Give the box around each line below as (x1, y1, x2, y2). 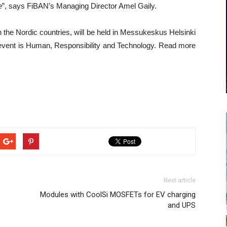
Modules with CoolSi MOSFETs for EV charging (40, 190, 196, 199)
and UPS (168, 201, 196, 210)
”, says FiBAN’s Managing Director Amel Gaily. (2, 2, 157, 10)
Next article (164, 177, 196, 184)
